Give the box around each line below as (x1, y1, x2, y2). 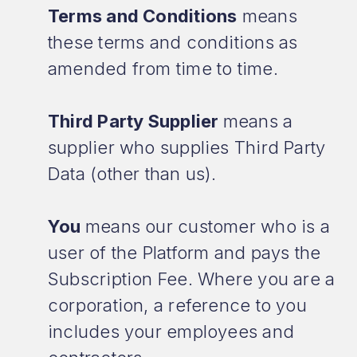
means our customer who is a (84, 216, 330, 237)
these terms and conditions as (48, 32, 298, 53)
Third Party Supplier (48, 111, 223, 131)
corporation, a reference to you (48, 295, 307, 316)
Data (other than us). (48, 163, 217, 184)
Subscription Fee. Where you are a (48, 269, 335, 289)
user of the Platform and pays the (48, 242, 321, 263)
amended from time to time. (48, 58, 278, 79)
